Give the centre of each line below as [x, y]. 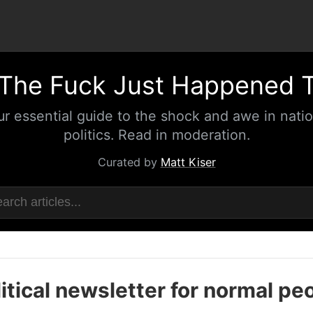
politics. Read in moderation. [156, 134]
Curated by [129, 162]
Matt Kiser [188, 162]
